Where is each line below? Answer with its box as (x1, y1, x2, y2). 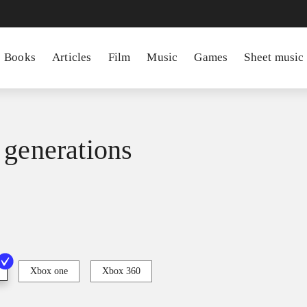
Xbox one (30, 266, 68, 277)
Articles (52, 51, 92, 64)
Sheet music (244, 51, 304, 64)
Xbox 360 (102, 266, 140, 277)
